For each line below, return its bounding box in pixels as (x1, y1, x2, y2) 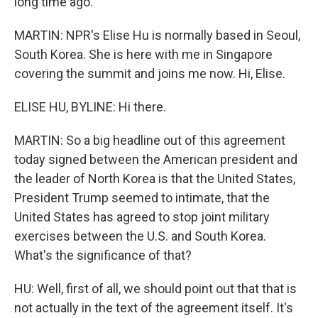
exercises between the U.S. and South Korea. (14, 229, 266, 243)
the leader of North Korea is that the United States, (14, 171, 295, 186)
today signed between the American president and (14, 152, 297, 167)
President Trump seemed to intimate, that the (14, 190, 270, 205)
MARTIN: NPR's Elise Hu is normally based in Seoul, (14, 28, 300, 43)
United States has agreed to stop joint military (14, 209, 270, 224)
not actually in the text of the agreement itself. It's (14, 300, 293, 315)
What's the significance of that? (14, 248, 192, 263)
